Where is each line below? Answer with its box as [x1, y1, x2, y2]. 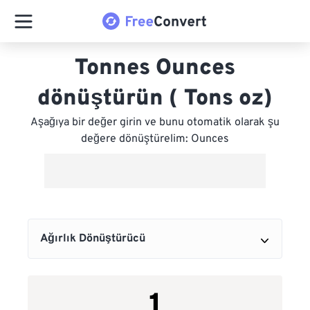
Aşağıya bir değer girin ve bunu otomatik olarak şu [30, 116, 280, 129]
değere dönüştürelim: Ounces [81, 132, 229, 146]
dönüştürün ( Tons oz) [37, 85, 273, 113]
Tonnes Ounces [75, 55, 235, 82]
